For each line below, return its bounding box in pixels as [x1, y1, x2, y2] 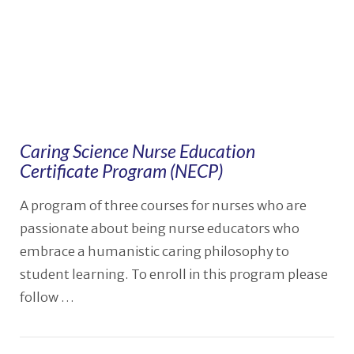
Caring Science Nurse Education [19, 139, 255, 162]
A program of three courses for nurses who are [19, 198, 307, 215]
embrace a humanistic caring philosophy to [19, 243, 289, 261]
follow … [19, 289, 74, 307]
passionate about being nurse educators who [19, 220, 299, 238]
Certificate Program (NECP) [19, 159, 223, 182]
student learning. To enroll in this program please [19, 266, 328, 284]
